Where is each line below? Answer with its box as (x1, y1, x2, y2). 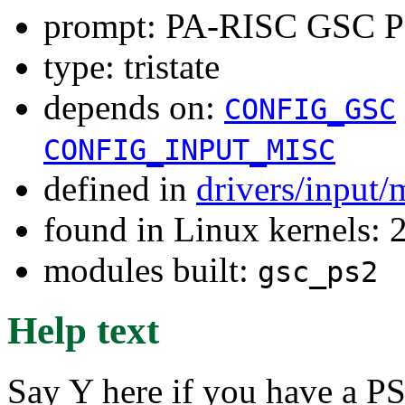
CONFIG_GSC (224, 92, 396, 126)
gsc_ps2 (258, 255, 378, 288)
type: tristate (43, 46, 220, 86)
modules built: (43, 250, 258, 289)
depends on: (43, 87, 224, 127)
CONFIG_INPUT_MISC (43, 133, 335, 166)
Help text (7, 308, 159, 352)
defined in (43, 168, 196, 208)
